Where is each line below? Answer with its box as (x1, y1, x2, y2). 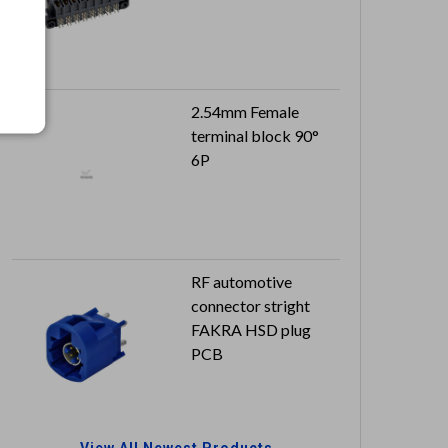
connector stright (191, 296, 310, 316)
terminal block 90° (191, 126, 319, 146)
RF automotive (191, 272, 292, 292)
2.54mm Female (191, 102, 299, 122)
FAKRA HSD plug (191, 320, 311, 340)
